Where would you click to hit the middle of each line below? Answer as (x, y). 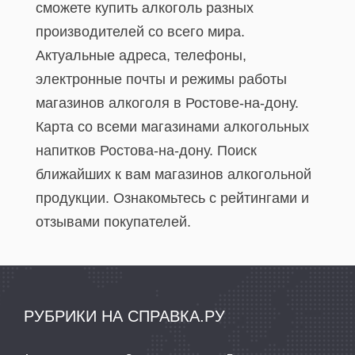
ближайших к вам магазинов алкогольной (174, 174)
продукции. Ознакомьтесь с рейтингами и (172, 198)
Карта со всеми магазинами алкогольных (172, 127)
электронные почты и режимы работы (161, 79)
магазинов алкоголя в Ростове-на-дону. (167, 103)
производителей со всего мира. (140, 32)
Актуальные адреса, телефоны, (141, 55)
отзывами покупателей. (113, 222)
